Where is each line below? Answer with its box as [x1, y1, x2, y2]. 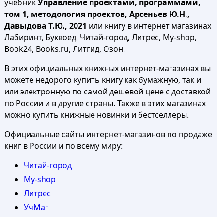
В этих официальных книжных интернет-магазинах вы [4, 63, 211, 74]
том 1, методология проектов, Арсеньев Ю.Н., [4, 9, 190, 19]
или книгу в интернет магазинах [86, 20, 211, 31]
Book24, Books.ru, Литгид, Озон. [4, 44, 125, 54]
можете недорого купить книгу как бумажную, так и [4, 75, 201, 85]
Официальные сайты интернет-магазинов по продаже [4, 129, 212, 139]
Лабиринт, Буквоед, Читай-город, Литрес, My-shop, [4, 32, 197, 43]
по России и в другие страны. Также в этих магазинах [4, 98, 206, 108]
